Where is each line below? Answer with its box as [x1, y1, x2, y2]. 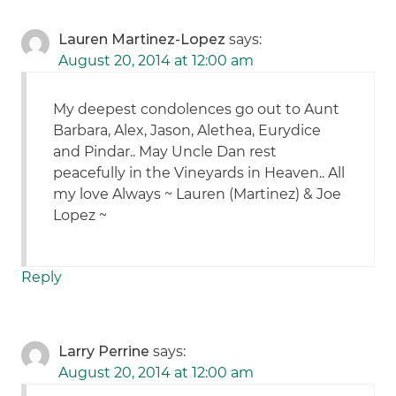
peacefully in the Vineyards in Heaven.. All [53, 164, 346, 182]
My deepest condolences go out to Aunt [53, 101, 340, 118]
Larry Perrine [58, 343, 150, 361]
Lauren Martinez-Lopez [58, 31, 226, 49]
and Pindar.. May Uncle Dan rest [53, 143, 278, 161]
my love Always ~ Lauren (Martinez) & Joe [53, 186, 342, 203]
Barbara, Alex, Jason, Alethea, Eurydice [53, 122, 322, 140]
